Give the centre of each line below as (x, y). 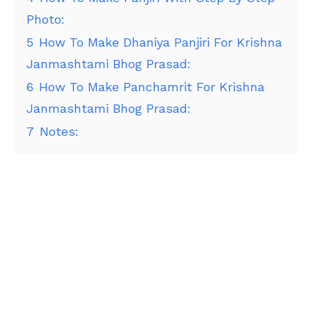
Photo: (46, 19)
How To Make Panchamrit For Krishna (152, 87)
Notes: (59, 132)
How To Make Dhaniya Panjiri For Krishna (161, 42)
